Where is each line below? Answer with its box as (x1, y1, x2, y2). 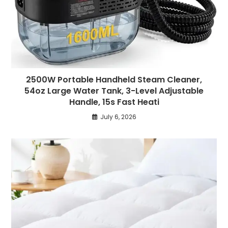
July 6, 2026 (100, 112, 136, 122)
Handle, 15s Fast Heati (69, 96, 159, 108)
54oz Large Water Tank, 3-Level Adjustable (24, 85, 204, 97)
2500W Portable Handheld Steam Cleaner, (26, 74, 202, 86)
